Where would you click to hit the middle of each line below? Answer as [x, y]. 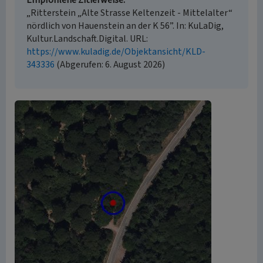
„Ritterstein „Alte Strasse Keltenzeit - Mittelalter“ [129, 13]
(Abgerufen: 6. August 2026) [110, 65]
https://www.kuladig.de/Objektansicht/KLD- [116, 52]
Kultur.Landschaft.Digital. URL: [87, 39]
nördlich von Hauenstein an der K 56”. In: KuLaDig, [125, 26]
